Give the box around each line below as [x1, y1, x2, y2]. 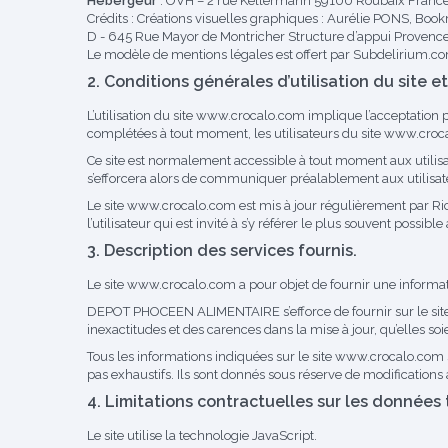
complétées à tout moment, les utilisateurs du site [87, 126, 384, 141]
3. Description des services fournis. [87, 241, 357, 260]
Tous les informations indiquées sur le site [87, 349, 335, 364]
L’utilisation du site [87, 108, 196, 123]
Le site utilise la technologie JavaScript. [87, 428, 317, 443]
